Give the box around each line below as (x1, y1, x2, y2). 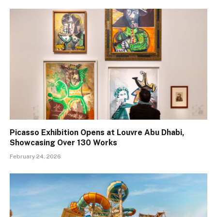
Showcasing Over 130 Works (10, 138, 117, 148)
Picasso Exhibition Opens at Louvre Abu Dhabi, (10, 128, 185, 138)
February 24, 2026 (10, 153, 61, 160)
